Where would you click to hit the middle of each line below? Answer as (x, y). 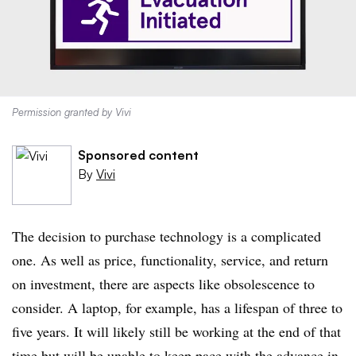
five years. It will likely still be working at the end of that (176, 331)
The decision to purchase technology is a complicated (166, 236)
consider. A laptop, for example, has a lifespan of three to (177, 308)
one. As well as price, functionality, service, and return (170, 260)
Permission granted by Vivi (72, 112)
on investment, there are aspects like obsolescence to (163, 284)
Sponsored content (138, 155)
